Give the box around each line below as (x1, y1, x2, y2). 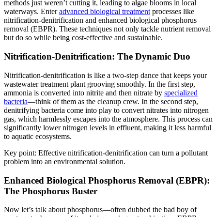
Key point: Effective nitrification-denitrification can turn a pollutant (4, 148, 208, 157)
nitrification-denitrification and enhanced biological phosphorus (4, 16, 197, 25)
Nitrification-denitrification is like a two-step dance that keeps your (4, 71, 207, 79)
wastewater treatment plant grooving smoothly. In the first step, (4, 79, 195, 88)
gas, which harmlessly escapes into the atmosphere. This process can (4, 114, 213, 123)
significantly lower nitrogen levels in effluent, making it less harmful (4, 123, 211, 132)
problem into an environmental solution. (4, 157, 125, 166)
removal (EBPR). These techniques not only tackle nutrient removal (4, 25, 211, 33)
